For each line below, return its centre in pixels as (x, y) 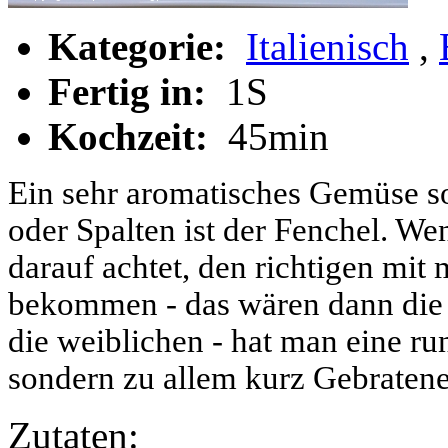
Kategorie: (142, 46)
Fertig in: (132, 91)
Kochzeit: (133, 136)
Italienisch (327, 46)
